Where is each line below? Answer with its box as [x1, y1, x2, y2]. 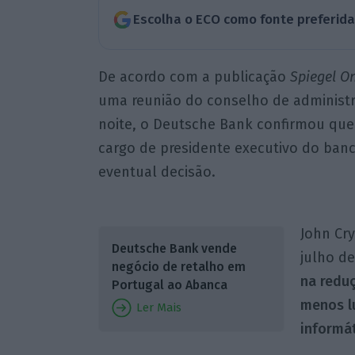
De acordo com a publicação [97, 67, 290, 86]
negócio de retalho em [111, 258, 246, 274]
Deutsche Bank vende [111, 240, 237, 256]
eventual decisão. [97, 162, 216, 181]
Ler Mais [132, 300, 181, 315]
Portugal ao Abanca [111, 277, 227, 292]
